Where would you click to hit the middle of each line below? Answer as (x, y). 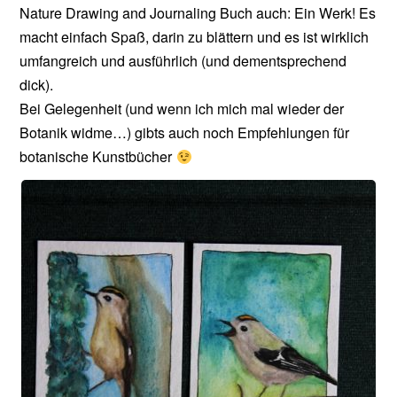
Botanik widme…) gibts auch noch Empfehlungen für (185, 133)
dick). (37, 85)
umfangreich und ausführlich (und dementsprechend (183, 61)
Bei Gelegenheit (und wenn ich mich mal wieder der (182, 109)
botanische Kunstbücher (98, 157)
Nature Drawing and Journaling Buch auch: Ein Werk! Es (198, 13)
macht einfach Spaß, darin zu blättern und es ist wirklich (195, 37)
